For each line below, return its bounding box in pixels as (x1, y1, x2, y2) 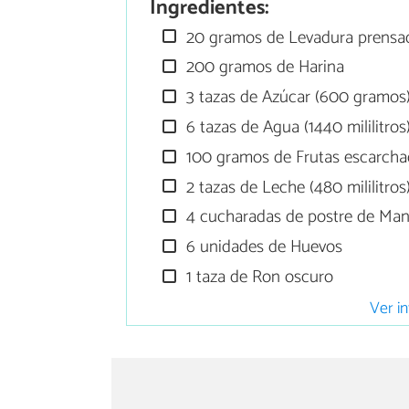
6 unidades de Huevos (182, 233, 343, 262)
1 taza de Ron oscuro (182, 263, 334, 292)
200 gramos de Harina (182, 53, 345, 82)
